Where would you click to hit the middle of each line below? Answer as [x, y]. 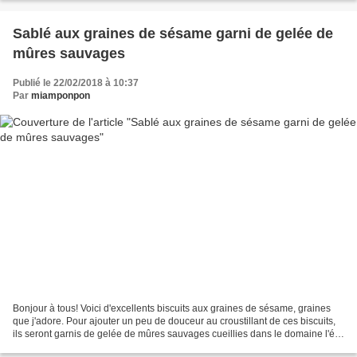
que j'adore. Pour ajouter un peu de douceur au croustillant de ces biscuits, [174, 322]
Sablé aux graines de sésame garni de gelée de [173, 33]
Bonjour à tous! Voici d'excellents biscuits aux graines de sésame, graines [172, 309]
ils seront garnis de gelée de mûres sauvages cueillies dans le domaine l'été [178, 334]
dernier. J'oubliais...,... [59, 347]
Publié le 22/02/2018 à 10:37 [76, 82]
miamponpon [61, 95]
